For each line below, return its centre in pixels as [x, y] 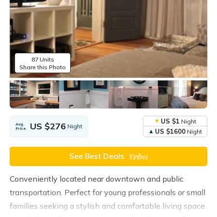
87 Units [47, 59]
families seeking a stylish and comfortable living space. [108, 206]
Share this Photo [43, 67]
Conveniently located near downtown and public [97, 178]
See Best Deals [96, 156]
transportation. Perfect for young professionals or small [108, 192]
